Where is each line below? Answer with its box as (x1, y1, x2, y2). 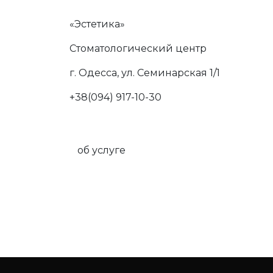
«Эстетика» (69, 18, 125, 30)
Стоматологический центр (69, 43, 207, 54)
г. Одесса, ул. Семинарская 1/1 (69, 67, 220, 79)
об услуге (77, 144, 126, 156)
